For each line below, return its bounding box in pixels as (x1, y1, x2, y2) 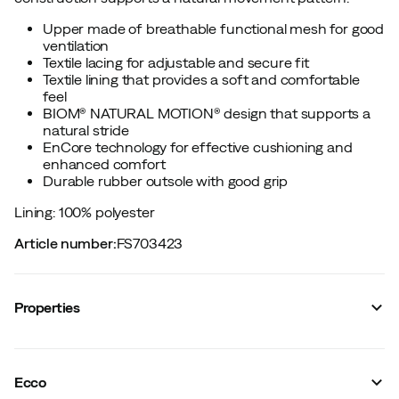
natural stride (43, 121, 129, 138)
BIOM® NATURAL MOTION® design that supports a (43, 104, 370, 121)
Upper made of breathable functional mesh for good (43, 20, 385, 37)
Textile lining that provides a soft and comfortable (43, 70, 360, 87)
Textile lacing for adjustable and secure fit (43, 53, 309, 70)
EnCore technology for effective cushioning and (43, 138, 353, 155)
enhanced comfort (43, 155, 166, 172)
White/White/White (142, 347, 271, 364)
